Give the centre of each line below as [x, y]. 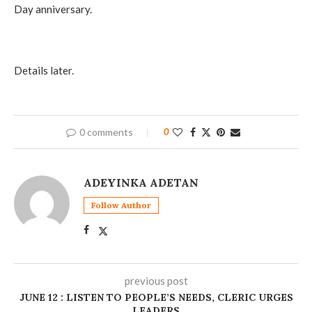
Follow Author [121, 205]
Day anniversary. [53, 9]
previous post [156, 280]
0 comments [106, 132]
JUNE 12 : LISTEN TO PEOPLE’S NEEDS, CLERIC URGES [156, 297]
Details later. [44, 70]
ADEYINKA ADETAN [141, 182]
